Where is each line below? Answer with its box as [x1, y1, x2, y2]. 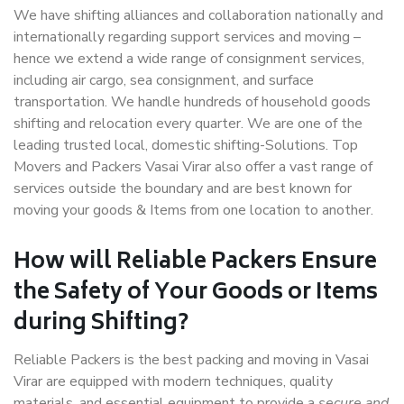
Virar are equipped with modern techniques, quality [14, 372, 333, 391]
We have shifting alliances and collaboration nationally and [14, 5, 383, 25]
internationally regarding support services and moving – [14, 27, 361, 47]
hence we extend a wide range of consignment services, [14, 49, 364, 69]
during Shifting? [14, 305, 188, 344]
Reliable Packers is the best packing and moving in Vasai [14, 350, 369, 370]
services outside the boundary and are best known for [14, 179, 352, 198]
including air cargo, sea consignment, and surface [14, 70, 314, 90]
